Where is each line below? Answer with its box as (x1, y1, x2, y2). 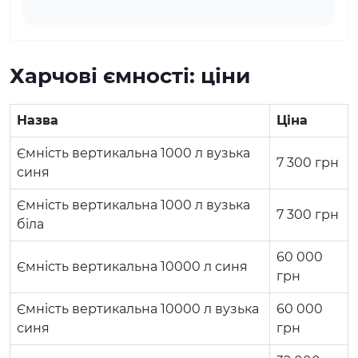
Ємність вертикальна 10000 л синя (17, 258, 248, 274)
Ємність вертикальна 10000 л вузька (17, 300, 259, 316)
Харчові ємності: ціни (10, 62, 250, 89)
